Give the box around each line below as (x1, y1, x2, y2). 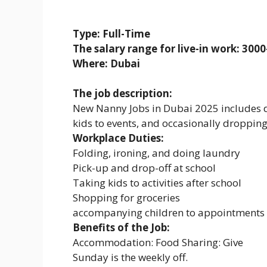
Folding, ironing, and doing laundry (73, 146, 240, 160)
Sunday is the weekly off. (73, 250, 188, 264)
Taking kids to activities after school (73, 176, 241, 190)
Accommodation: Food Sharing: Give (73, 235, 243, 249)
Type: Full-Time (73, 26, 150, 41)
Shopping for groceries (73, 191, 180, 204)
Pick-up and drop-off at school (73, 161, 216, 175)
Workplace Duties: (73, 131, 164, 145)
